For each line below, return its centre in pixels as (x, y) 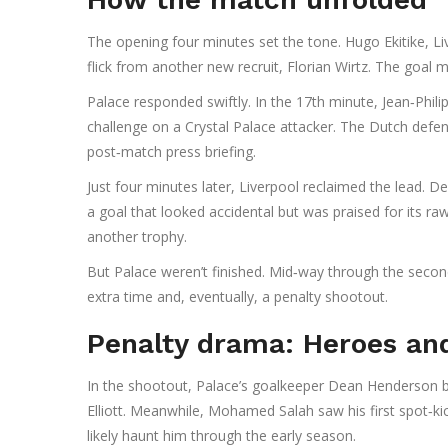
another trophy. (137, 237)
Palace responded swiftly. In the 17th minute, (234, 102)
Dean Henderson (383, 386)
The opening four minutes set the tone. (216, 42)
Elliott (105, 411)
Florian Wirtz (327, 67)
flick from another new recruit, (187, 67)
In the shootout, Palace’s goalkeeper (207, 386)
